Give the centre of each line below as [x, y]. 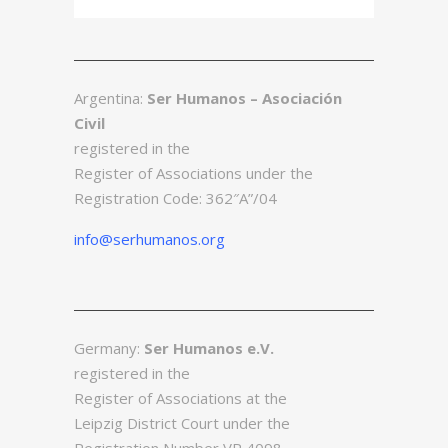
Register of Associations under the [193, 172]
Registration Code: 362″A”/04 [175, 197]
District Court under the [208, 422]
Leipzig [100, 422]
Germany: [109, 347]
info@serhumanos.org [149, 238]
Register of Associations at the [180, 397]
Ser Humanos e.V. [209, 347]
